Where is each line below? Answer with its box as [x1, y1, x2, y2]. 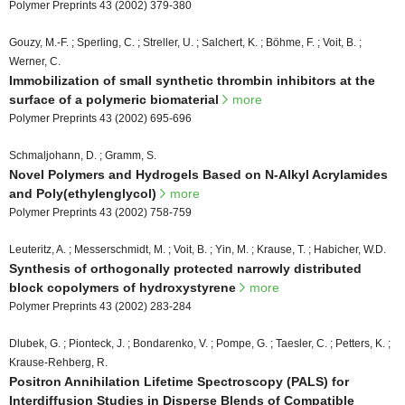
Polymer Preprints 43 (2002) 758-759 [9, 205, 192, 219]
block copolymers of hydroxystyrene [9, 279, 240, 295]
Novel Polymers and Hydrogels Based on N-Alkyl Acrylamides [9, 166, 388, 182]
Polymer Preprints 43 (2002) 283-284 [9, 299, 192, 313]
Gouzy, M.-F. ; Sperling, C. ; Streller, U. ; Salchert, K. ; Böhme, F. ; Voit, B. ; [9, 35, 362, 49]
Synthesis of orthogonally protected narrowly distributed [9, 260, 362, 276]
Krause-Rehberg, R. [9, 355, 108, 369]
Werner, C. [9, 54, 61, 68]
